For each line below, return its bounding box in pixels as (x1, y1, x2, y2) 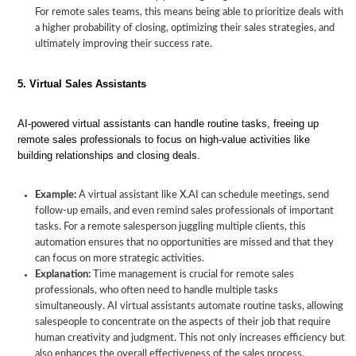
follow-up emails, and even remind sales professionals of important (35, 206, 334, 216)
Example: (35, 190, 76, 200)
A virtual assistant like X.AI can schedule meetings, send (76, 190, 329, 200)
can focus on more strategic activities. (35, 253, 204, 264)
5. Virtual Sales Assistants (17, 78, 146, 90)
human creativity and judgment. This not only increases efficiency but (35, 333, 345, 343)
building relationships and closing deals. (17, 149, 200, 161)
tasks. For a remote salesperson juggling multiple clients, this (35, 222, 306, 232)
